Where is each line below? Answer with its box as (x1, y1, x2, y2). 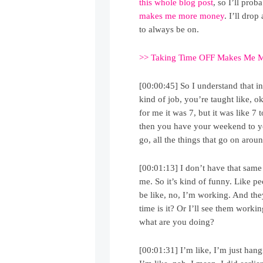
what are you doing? (139, 217, 215, 227)
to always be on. (139, 25, 200, 35)
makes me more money (139, 11, 225, 21)
